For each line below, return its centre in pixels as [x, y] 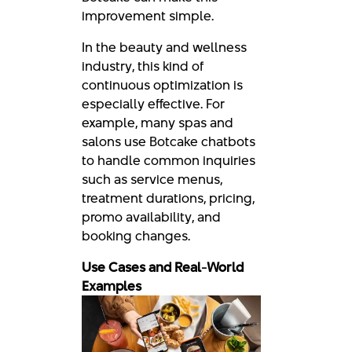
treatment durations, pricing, [168, 198]
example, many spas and [158, 122]
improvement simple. [149, 15]
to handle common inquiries [169, 160]
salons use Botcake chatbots [169, 141]
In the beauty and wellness [164, 47]
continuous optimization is [162, 84]
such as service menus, [152, 179]
